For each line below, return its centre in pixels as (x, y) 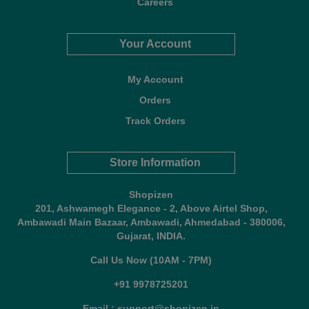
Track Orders (155, 121)
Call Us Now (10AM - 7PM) (151, 260)
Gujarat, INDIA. (151, 236)
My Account (155, 80)
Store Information (156, 163)
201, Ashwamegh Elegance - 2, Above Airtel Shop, (151, 209)
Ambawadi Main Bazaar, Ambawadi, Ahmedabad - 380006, (151, 222)
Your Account (156, 44)
